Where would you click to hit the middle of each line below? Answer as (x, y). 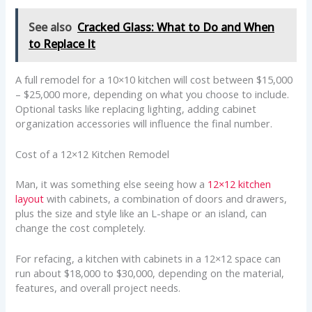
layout (30, 199)
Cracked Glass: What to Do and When (176, 27)
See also (50, 27)
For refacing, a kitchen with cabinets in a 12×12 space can (148, 259)
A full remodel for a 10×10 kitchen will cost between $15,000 (154, 79)
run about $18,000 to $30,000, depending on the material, (150, 273)
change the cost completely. (81, 228)
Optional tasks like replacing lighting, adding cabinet (136, 108)
